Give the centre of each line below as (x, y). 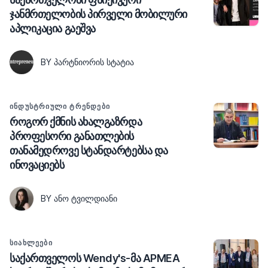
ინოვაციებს (37, 165)
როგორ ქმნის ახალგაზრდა (76, 121)
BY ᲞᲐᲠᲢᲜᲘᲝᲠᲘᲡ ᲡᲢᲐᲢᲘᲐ (87, 62)
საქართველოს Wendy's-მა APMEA (95, 258)
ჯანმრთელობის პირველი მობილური (98, 14)
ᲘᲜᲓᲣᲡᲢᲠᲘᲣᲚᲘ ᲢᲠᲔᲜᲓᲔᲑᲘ (60, 106)
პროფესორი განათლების (72, 136)
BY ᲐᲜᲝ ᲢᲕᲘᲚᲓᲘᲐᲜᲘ (79, 198)
